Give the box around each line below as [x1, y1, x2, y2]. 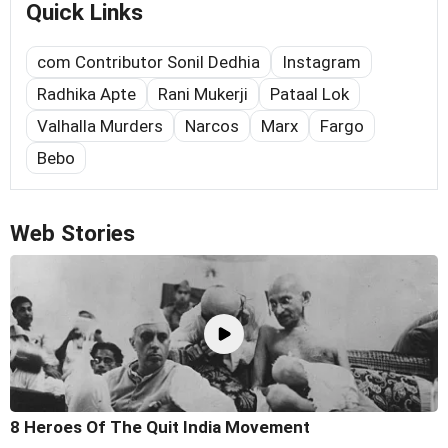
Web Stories [10, 220, 135, 247]
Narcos [185, 116, 239, 136]
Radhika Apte [37, 84, 136, 104]
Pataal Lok [270, 84, 349, 104]
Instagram [282, 52, 361, 72]
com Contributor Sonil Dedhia [37, 52, 260, 72]
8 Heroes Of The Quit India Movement [10, 417, 310, 438]
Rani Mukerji [158, 84, 248, 104]
